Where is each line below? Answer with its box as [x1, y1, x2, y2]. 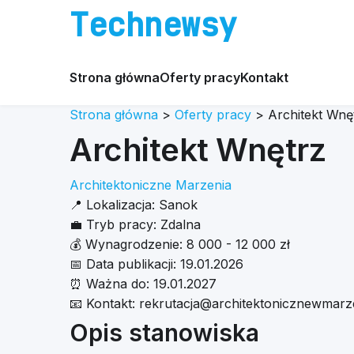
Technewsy [70, 4, 237, 46]
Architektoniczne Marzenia [70, 177, 232, 193]
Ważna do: [86, 276, 149, 292]
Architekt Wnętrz [70, 130, 326, 169]
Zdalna [160, 217, 201, 232]
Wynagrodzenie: [85, 236, 183, 252]
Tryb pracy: [86, 217, 156, 232]
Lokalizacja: [86, 197, 155, 213]
